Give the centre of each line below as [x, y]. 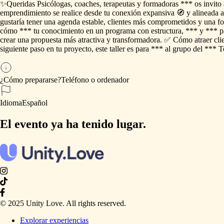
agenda [69, 21]
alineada [205, 12]
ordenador [113, 79]
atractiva [91, 39]
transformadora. [137, 39]
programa [120, 30]
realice [72, 12]
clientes [119, 21]
